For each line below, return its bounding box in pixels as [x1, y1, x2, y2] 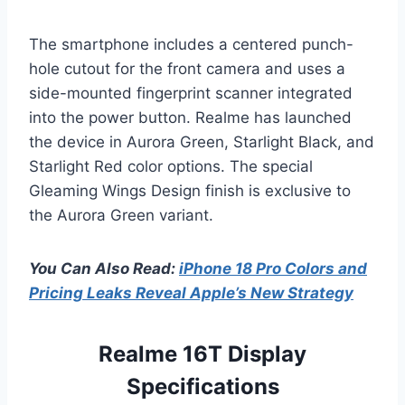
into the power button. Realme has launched [29, 108, 352, 127]
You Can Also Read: [29, 259, 179, 278]
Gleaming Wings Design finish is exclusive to [29, 181, 351, 200]
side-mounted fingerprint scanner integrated [29, 83, 353, 102]
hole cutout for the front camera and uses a [29, 59, 345, 78]
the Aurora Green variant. [29, 205, 213, 224]
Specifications [126, 372, 279, 400]
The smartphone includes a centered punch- [29, 34, 353, 53]
